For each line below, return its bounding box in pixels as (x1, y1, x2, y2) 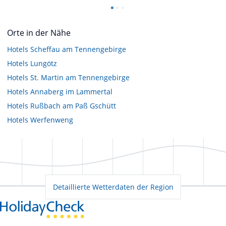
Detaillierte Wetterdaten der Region (52, 182, 174, 192)
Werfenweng (30, 115, 73, 125)
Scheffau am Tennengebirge (30, 44, 126, 54)
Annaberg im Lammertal (30, 86, 112, 96)
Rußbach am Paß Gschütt (30, 100, 116, 110)
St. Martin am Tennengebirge (30, 72, 130, 82)
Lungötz (30, 58, 57, 68)
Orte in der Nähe (7, 27, 71, 38)
